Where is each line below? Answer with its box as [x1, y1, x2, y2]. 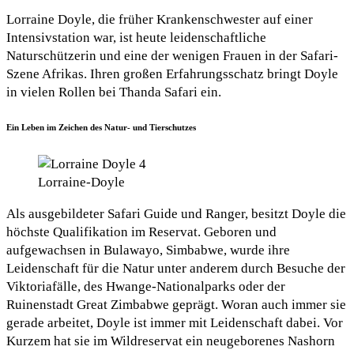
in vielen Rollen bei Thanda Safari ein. [6, 84, 221, 100]
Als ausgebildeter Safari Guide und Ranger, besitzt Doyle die [6, 205, 346, 221]
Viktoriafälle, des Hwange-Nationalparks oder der [6, 278, 285, 294]
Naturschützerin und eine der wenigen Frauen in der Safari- [6, 47, 338, 63]
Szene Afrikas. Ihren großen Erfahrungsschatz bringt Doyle [6, 66, 338, 81]
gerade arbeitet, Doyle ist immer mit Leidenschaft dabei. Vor [6, 314, 343, 330]
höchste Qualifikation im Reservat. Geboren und [6, 224, 277, 239]
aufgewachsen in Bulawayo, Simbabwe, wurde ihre [6, 242, 290, 258]
